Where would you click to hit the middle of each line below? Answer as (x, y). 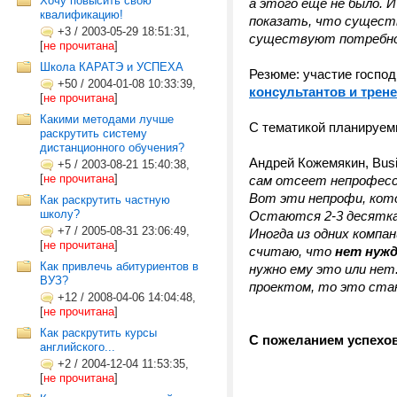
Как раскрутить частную (105, 200)
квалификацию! (82, 15)
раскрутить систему (93, 133)
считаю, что (292, 251)
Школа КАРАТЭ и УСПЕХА (112, 67)
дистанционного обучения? (112, 148)
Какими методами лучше (107, 119)
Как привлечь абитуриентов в (119, 266)
